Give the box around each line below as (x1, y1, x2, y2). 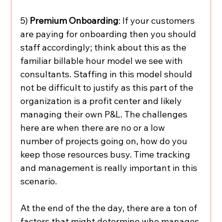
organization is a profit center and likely (20, 95, 184, 107)
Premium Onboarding (30, 15, 119, 27)
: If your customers (118, 15, 197, 27)
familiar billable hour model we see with (20, 55, 185, 67)
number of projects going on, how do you (20, 135, 190, 147)
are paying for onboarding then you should (20, 28, 199, 40)
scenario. (20, 175, 57, 187)
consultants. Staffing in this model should (20, 68, 195, 80)
